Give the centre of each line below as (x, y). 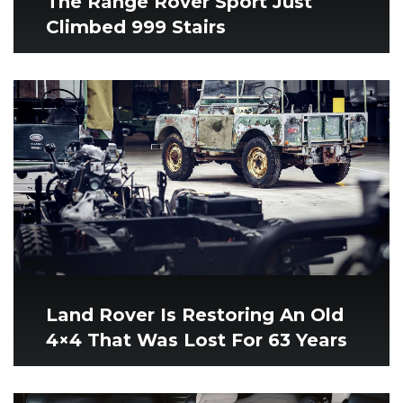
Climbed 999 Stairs (136, 27)
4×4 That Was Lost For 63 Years (197, 340)
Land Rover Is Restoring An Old (195, 315)
